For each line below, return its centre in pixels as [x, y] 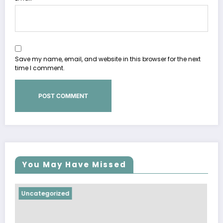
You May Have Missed [74, 165]
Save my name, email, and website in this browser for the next [108, 59]
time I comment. [40, 68]
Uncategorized [96, 194]
